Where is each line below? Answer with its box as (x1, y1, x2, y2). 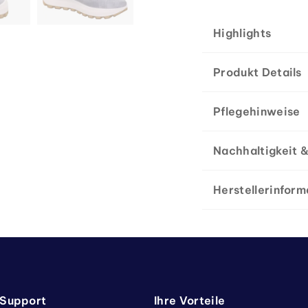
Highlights (213, 26, 272, 40)
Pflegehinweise (213, 104, 300, 118)
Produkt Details (213, 65, 302, 79)
